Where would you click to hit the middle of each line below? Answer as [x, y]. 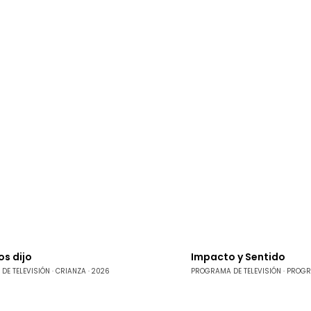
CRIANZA [70, 271]
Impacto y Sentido [238, 257]
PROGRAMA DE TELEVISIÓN [236, 271]
